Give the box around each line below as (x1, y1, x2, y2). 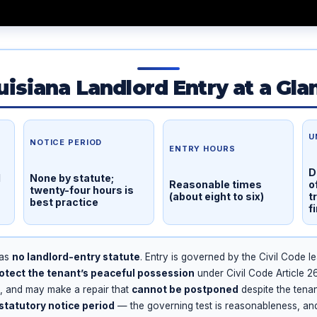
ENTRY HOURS (169, 143, 236, 154)
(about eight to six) (169, 190, 264, 202)
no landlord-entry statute (12, 250, 140, 263)
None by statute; (30, 172, 114, 185)
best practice (30, 196, 98, 209)
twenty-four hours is (30, 184, 134, 197)
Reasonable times (169, 178, 262, 190)
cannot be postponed (132, 283, 238, 295)
